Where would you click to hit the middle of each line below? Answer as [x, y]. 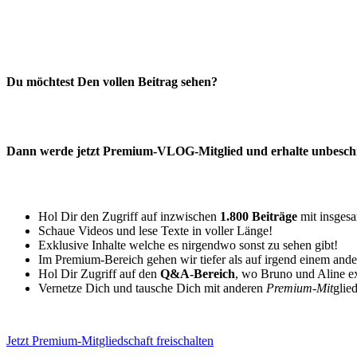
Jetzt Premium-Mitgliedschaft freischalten [110, 340]
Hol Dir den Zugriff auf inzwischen [129, 216]
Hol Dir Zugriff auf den [99, 273]
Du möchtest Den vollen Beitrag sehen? [112, 81]
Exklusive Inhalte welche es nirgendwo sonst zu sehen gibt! [188, 245]
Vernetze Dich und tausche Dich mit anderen [152, 288]
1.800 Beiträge [259, 216]
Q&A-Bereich [198, 273]
